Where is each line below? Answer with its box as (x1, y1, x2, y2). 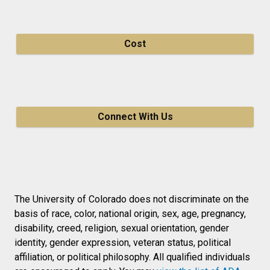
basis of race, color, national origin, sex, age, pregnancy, (14, 207, 246, 219)
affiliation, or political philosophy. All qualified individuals (14, 251, 250, 263)
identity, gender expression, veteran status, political (14, 236, 231, 248)
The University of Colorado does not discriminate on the (14, 193, 249, 205)
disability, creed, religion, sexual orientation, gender (14, 222, 229, 234)
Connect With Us (97, 110, 173, 122)
